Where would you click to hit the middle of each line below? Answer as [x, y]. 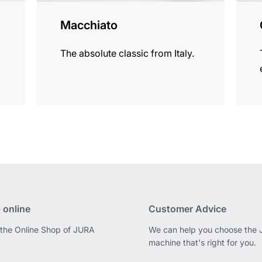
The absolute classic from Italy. [127, 54]
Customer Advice [187, 209]
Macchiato [89, 25]
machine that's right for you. [202, 243]
